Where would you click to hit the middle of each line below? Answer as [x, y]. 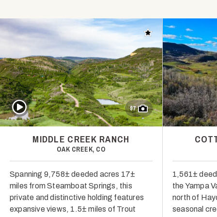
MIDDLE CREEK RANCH [81, 139]
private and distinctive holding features [77, 198]
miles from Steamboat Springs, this [71, 186]
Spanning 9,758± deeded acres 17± [73, 174]
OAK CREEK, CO [81, 149]
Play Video [28, 103]
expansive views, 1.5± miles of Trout [73, 209]
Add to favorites [171, 34]
